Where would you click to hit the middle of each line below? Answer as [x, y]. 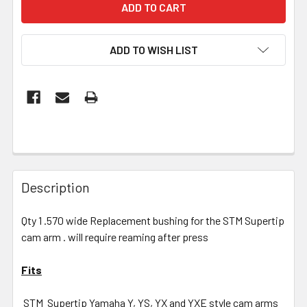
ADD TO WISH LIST [153, 49]
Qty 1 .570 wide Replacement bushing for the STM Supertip [153, 220]
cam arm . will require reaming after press [116, 236]
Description [56, 187]
